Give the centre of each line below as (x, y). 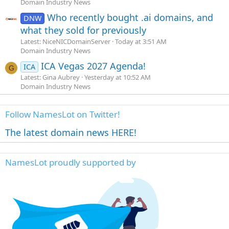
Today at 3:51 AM (141, 41)
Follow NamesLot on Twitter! (63, 114)
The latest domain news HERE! (71, 132)
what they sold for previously (83, 30)
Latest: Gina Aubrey (50, 77)
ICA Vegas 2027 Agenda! (94, 66)
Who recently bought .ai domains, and (130, 17)
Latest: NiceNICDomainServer (65, 41)
